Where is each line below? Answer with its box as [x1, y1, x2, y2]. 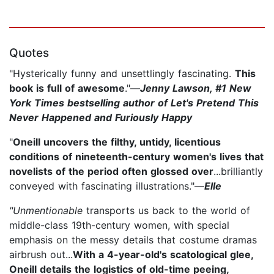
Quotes [9, 45, 49, 60]
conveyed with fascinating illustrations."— [9, 179, 204, 192]
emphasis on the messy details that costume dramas [9, 233, 257, 246]
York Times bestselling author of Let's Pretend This [9, 96, 259, 109]
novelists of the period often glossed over [9, 165, 213, 177]
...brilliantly [213, 165, 263, 177]
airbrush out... [9, 248, 73, 261]
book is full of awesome [9, 81, 125, 94]
